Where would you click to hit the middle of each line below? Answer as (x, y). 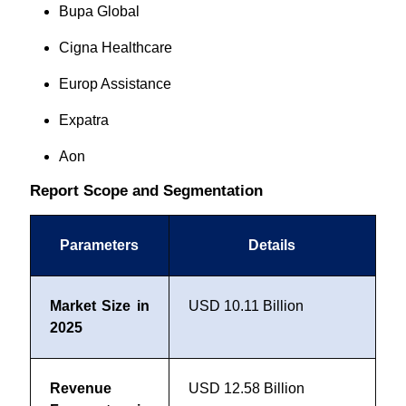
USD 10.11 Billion (246, 306)
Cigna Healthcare (115, 48)
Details (272, 245)
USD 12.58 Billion (246, 388)
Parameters (100, 245)
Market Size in (99, 306)
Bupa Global (99, 11)
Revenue (80, 388)
